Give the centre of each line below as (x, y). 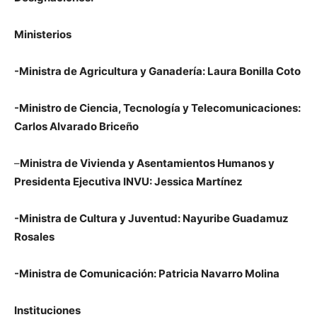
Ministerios (43, 34)
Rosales (34, 237)
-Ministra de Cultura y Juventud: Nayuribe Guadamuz (151, 218)
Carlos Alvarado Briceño (76, 126)
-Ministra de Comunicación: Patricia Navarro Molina (147, 273)
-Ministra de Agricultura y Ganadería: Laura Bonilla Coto (157, 71)
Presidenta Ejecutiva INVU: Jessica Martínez (128, 181)
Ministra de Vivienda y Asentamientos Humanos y (147, 163)
